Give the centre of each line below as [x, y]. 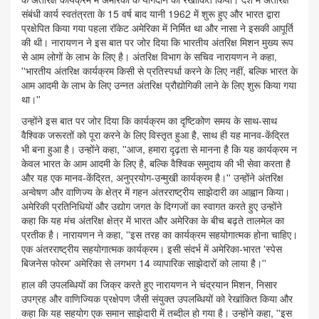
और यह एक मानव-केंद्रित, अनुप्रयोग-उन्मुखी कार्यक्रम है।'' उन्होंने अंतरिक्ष [152, 178]
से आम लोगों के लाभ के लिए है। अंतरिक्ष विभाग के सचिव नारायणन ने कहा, [149, 57]
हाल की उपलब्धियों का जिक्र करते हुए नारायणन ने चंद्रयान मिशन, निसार [149, 284]
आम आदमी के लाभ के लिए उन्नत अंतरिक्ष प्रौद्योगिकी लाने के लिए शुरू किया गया [159, 85]
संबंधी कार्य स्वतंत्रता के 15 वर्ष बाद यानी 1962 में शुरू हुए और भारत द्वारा [151, 14]
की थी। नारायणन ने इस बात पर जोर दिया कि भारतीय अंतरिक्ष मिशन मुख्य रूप [157, 42]
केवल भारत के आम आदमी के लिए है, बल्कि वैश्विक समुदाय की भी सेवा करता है [156, 163]
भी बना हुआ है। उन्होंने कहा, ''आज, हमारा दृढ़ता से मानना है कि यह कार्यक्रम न [159, 149]
